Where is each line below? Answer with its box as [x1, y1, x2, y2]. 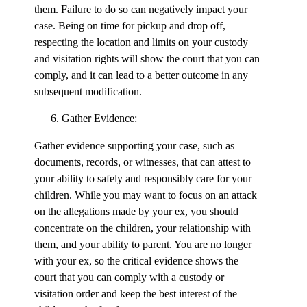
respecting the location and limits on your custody [34, 36, 248, 49]
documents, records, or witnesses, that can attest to [34, 156, 251, 169]
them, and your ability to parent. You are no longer [34, 238, 251, 251]
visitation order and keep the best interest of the [34, 288, 237, 300]
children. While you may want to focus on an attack [34, 189, 257, 201]
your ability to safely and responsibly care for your [34, 173, 251, 185]
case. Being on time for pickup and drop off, [34, 20, 225, 32]
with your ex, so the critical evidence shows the [34, 255, 238, 267]
